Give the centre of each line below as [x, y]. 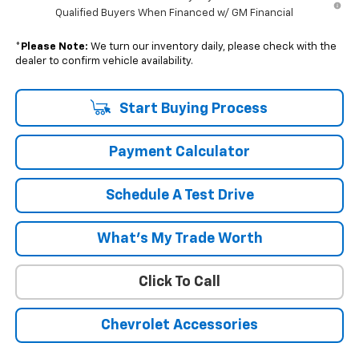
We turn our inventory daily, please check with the [212, 47]
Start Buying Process [192, 109]
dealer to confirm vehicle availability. [104, 62]
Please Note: [54, 47]
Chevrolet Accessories [179, 326]
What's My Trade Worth [179, 239]
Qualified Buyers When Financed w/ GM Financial [174, 14]
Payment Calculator [179, 153]
